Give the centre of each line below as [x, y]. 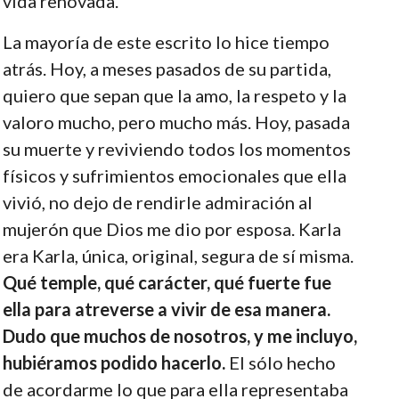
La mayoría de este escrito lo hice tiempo [166, 41]
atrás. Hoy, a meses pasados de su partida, [167, 68]
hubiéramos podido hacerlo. [114, 362]
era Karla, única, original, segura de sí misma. [178, 255]
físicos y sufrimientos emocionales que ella [174, 175]
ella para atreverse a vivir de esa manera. [166, 309]
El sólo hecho [280, 362]
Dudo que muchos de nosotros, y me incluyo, [179, 335]
